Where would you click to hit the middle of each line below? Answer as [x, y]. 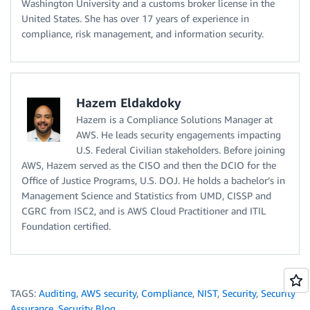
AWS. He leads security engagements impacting [179, 135]
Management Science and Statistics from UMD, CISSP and [146, 195]
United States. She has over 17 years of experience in [135, 18]
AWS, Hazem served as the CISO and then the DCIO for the [149, 165]
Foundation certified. [66, 226]
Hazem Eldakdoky [129, 102]
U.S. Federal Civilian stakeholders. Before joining [181, 150]
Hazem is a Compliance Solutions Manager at [174, 119]
